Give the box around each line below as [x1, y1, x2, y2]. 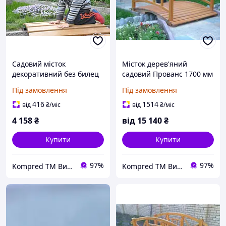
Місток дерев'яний [122, 59, 187, 69]
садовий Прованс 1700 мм [122, 69, 213, 79]
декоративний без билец [12, 69, 99, 79]
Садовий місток [12, 59, 66, 69]
